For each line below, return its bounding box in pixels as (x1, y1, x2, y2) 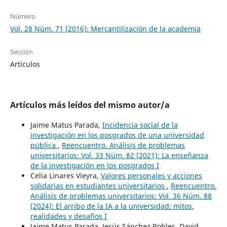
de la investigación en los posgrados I (30, 161, 159, 171)
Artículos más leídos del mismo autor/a (10, 99, 170, 111)
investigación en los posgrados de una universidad (30, 130, 204, 140)
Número (10, 12, 35, 21)
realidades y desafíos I (30, 211, 107, 221)
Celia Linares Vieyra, (30, 171, 101, 181)
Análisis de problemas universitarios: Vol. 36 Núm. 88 (30, 191, 212, 201)
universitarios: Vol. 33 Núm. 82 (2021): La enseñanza (30, 150, 208, 161)
